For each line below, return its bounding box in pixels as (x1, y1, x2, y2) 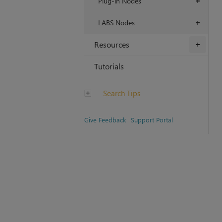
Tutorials (94, 61, 124, 72)
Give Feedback (84, 115, 126, 124)
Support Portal (130, 115, 173, 124)
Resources (94, 39, 129, 50)
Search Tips (101, 88, 140, 99)
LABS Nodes (98, 18, 135, 28)
